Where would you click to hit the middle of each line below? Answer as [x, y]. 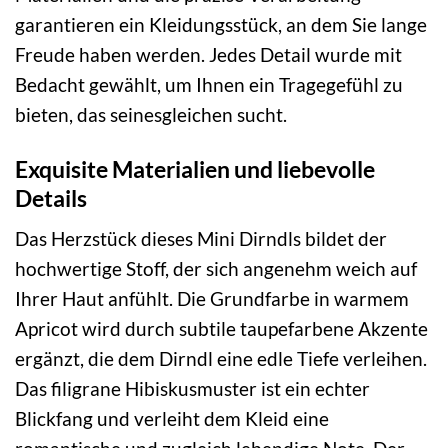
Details [51, 197]
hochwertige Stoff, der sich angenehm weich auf [216, 269]
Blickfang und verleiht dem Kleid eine [172, 419]
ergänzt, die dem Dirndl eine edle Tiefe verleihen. [221, 359]
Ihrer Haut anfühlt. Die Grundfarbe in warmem [212, 299]
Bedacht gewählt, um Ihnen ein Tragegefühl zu [209, 84]
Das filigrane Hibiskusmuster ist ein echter [192, 389]
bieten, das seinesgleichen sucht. [151, 114]
